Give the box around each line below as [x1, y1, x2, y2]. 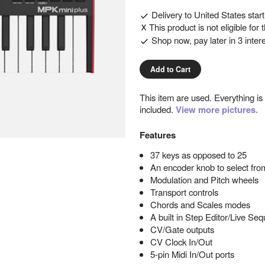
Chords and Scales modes [150, 198, 250, 211]
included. [139, 102, 176, 115]
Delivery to [148, 8, 194, 21]
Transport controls [150, 186, 218, 198]
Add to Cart [150, 64, 190, 75]
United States [193, 8, 245, 21]
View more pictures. [175, 102, 258, 116]
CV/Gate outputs [150, 223, 214, 235]
